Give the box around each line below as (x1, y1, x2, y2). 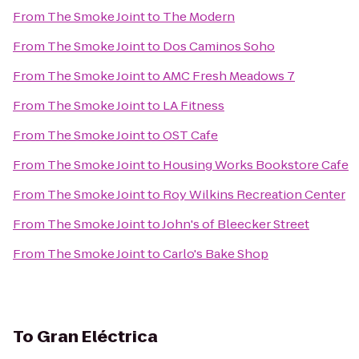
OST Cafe (163, 127, 218, 143)
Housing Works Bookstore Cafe (163, 156, 349, 173)
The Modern (163, 8, 235, 25)
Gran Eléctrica (37, 325, 158, 348)
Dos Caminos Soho (163, 38, 275, 54)
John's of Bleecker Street (162, 216, 309, 232)
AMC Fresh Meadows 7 (163, 67, 295, 84)
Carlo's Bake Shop (163, 245, 268, 262)
